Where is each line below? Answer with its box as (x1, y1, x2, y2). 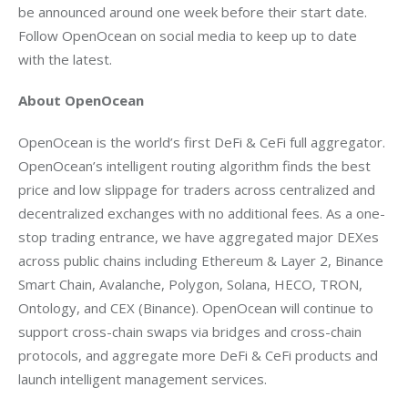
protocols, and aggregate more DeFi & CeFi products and (18, 345, 382, 364)
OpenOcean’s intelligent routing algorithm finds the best (18, 156, 374, 175)
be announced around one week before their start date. (18, 2, 371, 21)
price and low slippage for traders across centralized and (18, 179, 379, 199)
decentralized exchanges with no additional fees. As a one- (18, 203, 385, 222)
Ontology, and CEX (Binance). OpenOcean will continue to (18, 298, 377, 317)
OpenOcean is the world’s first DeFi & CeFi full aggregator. (18, 132, 389, 151)
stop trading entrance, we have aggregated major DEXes (18, 227, 382, 246)
